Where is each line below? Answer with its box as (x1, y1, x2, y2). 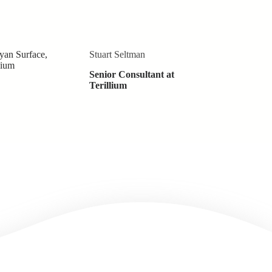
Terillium (89, 80, 127, 91)
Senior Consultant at (89, 69, 174, 80)
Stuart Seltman (89, 49, 145, 60)
